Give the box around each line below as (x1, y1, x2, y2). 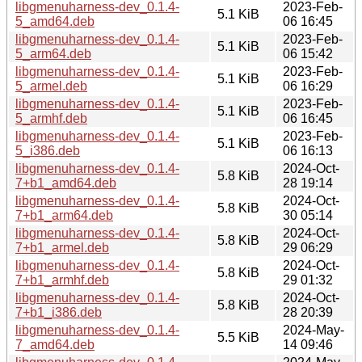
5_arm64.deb (15, 46, 91, 61)
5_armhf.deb (15, 111, 87, 125)
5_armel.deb (15, 78, 87, 93)
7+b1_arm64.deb (15, 208, 113, 222)
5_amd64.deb (15, 14, 95, 28)
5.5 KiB (217, 330, 259, 344)
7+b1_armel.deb (15, 240, 109, 255)
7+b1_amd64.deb (15, 175, 116, 190)
